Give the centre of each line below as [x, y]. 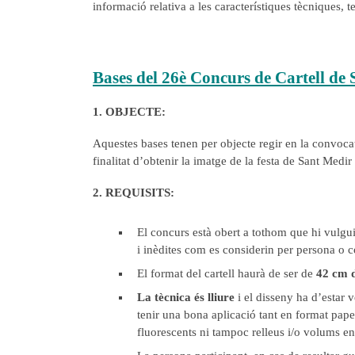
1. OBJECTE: [129, 111]
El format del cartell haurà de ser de [227, 274]
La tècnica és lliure [186, 298]
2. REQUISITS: [134, 193]
